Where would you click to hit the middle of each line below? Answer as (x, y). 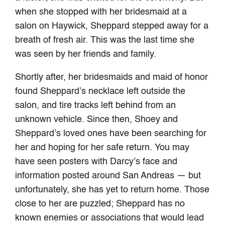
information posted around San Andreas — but (108, 176)
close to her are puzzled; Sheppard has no (100, 204)
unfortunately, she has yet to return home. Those (113, 190)
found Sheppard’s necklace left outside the (100, 92)
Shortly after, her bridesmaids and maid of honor (112, 78)
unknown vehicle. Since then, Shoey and (97, 120)
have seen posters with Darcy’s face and (96, 162)
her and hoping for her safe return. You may (102, 148)
